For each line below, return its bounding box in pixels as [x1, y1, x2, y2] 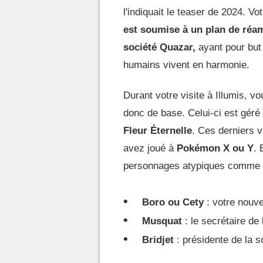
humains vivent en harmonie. [123, 59, 249, 70]
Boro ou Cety [142, 196, 204, 208]
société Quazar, [123, 41, 195, 53]
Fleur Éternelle [123, 124, 192, 136]
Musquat [142, 215, 182, 227]
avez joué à [123, 142, 177, 154]
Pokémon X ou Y [177, 142, 254, 154]
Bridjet [142, 234, 174, 245]
